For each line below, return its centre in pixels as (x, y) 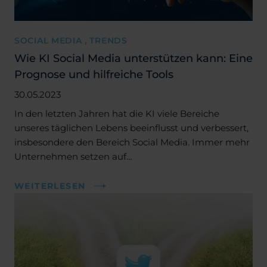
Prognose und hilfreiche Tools (94, 74)
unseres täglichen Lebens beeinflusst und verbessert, (131, 128)
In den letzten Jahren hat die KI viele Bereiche (117, 113)
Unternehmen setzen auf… (73, 156)
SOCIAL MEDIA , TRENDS (71, 40)
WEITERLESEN (50, 186)
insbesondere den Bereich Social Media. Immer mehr (132, 142)
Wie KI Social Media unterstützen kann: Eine (133, 58)
